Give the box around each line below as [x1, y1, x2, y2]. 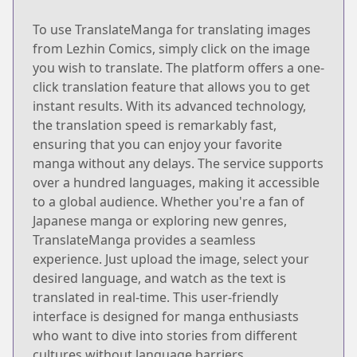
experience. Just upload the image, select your [33, 249, 309, 268]
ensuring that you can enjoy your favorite [33, 135, 282, 153]
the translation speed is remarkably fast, [33, 116, 277, 134]
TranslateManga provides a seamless [33, 230, 256, 249]
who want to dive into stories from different [33, 326, 297, 344]
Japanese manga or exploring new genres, [33, 211, 287, 229]
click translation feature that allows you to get [33, 77, 310, 96]
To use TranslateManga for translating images [33, 20, 311, 38]
